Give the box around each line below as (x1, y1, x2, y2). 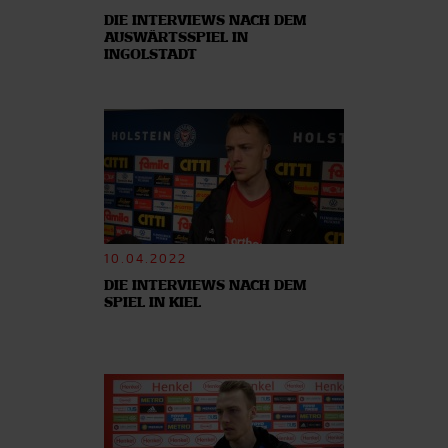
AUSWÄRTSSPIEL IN (104, 31, 248, 45)
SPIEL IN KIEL (104, 296, 201, 310)
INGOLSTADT (104, 48, 197, 62)
